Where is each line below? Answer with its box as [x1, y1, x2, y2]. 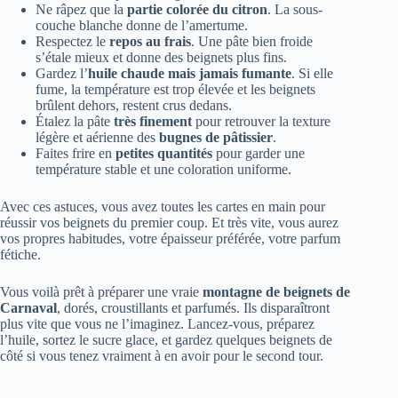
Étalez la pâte [36, 113, 114, 129]
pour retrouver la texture [192, 113, 330, 129]
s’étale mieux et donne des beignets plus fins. [36, 49, 287, 65]
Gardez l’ [36, 65, 88, 81]
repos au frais [109, 33, 191, 49]
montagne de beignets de [203, 283, 350, 299]
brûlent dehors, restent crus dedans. [36, 97, 232, 113]
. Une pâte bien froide [191, 33, 313, 49]
